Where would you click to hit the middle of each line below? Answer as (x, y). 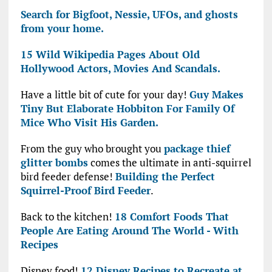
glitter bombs (54, 163)
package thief (197, 149)
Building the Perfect (165, 177)
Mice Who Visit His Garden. (89, 123)
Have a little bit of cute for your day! (105, 95)
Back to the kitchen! (67, 217)
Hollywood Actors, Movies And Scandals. (120, 69)
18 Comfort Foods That (172, 217)
